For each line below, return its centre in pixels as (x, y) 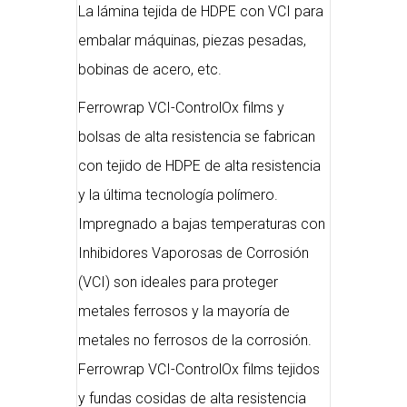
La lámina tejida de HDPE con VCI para (201, 11)
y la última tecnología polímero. (178, 195)
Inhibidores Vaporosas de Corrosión (194, 253)
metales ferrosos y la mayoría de (184, 311)
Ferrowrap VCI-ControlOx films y (181, 108)
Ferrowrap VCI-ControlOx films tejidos (199, 369)
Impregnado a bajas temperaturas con (202, 224)
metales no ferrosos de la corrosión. (195, 340)
